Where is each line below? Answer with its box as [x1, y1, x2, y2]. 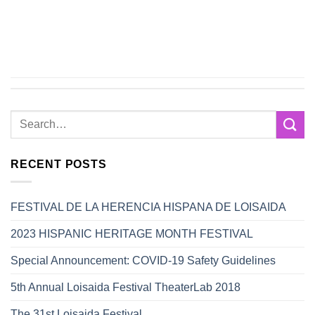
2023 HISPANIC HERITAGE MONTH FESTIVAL [11, 227, 253, 240]
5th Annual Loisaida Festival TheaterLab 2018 [11, 281, 240, 293]
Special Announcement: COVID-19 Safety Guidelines [11, 254, 276, 266]
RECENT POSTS [11, 158, 107, 171]
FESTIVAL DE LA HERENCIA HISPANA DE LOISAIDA [11, 200, 286, 213]
